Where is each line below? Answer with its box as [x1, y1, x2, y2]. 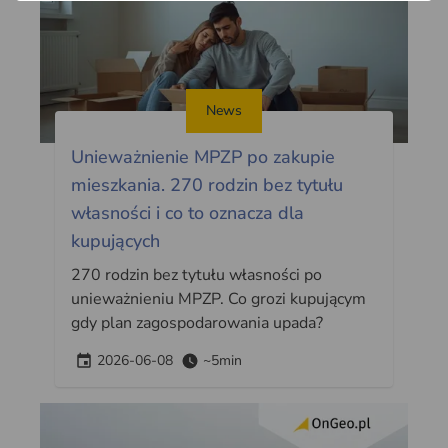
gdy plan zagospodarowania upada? [71, 311, 324, 334]
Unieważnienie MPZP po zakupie [71, 144, 336, 169]
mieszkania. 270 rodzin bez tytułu [71, 172, 344, 197]
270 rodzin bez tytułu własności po [71, 263, 323, 286]
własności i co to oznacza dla [71, 200, 305, 225]
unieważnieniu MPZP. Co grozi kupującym [71, 287, 367, 310]
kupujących [71, 228, 161, 253]
